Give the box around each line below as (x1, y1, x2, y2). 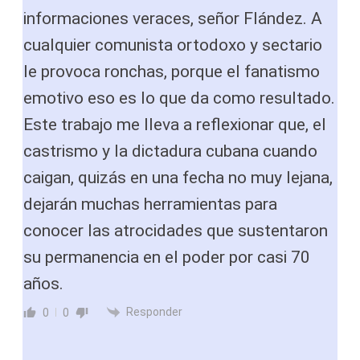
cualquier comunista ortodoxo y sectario (23, 35, 322, 55)
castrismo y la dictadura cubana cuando (23, 141, 317, 161)
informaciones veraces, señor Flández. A (23, 8, 322, 28)
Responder (126, 305, 182, 318)
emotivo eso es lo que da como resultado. (23, 88, 335, 108)
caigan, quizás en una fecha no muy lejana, (23, 167, 333, 187)
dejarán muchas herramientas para (23, 194, 277, 214)
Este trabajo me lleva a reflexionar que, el (23, 114, 326, 134)
